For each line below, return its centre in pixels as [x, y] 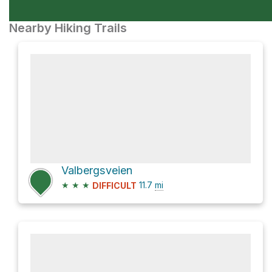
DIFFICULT [114, 186]
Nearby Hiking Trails [68, 28]
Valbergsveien [97, 170]
